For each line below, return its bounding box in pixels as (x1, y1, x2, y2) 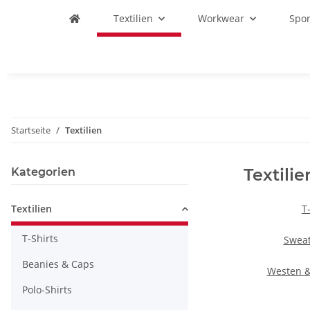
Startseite (11, 124, 51, 136)
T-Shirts (22, 232, 58, 245)
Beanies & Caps (22, 257, 94, 271)
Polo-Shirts (22, 283, 72, 296)
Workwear (198, 12, 244, 25)
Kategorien (11, 165, 75, 179)
